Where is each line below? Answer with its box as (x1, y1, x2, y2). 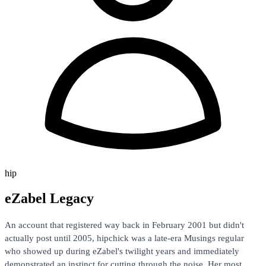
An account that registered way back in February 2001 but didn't (5, 219, 244, 230)
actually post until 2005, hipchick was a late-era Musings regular (5, 232, 244, 243)
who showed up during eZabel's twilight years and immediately (5, 245, 239, 256)
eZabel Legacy (5, 190, 94, 206)
